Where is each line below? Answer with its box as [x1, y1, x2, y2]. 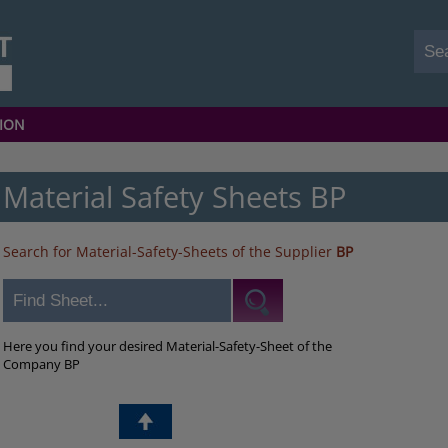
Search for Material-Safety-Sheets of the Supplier [3, 242, 337, 261]
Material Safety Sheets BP [3, 177, 347, 216]
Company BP [3, 355, 81, 373]
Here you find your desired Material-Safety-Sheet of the [3, 337, 333, 355]
